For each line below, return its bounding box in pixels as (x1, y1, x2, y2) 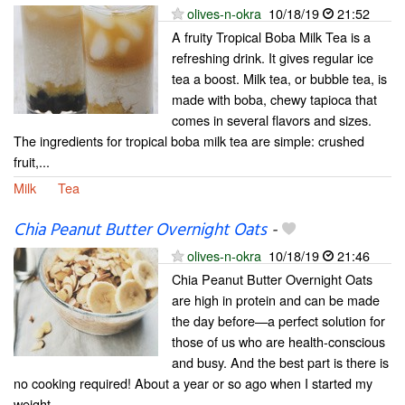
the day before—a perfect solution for (172, 310, 385, 330)
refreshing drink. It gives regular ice (172, 48, 373, 68)
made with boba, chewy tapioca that (172, 89, 377, 109)
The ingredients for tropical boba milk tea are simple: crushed (14, 131, 364, 151)
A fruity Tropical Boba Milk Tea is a (172, 27, 371, 47)
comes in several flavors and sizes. (172, 110, 372, 130)
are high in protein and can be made (172, 289, 380, 309)
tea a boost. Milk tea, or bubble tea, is (172, 69, 387, 89)
